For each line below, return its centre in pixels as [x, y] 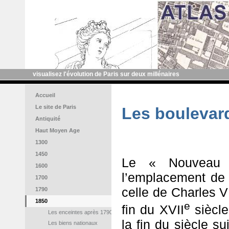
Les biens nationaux [73, 223]
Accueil [45, 95]
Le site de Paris [56, 107]
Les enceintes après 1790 [80, 212]
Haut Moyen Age [58, 130]
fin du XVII [153, 209]
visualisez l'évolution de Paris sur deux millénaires [106, 74]
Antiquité [48, 119]
